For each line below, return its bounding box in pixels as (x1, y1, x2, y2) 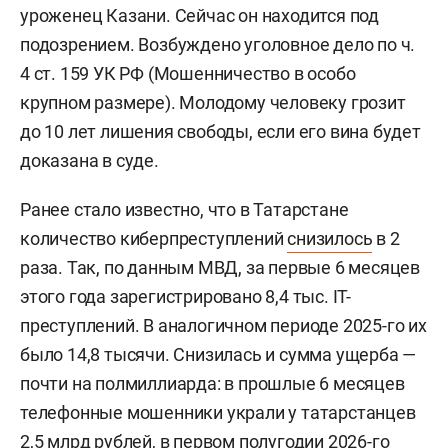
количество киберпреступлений (20, 228, 288, 250)
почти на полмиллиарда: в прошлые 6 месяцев (20, 373, 405, 395)
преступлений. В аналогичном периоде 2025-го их (20, 315, 427, 337)
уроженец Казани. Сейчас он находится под (20, 5, 379, 27)
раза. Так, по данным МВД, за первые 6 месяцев (20, 257, 420, 279)
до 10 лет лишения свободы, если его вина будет (20, 121, 421, 143)
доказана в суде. (20, 150, 159, 172)
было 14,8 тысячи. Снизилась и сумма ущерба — (20, 344, 417, 366)
